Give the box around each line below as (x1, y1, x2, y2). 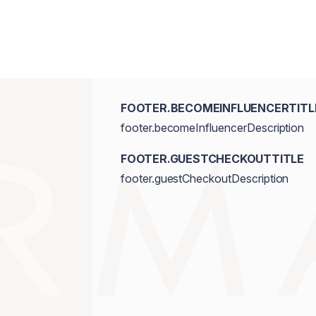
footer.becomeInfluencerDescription (120, 121, 305, 135)
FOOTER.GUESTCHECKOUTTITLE (120, 152, 304, 166)
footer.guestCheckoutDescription (120, 171, 289, 186)
